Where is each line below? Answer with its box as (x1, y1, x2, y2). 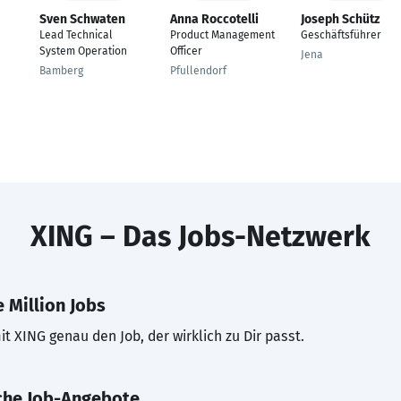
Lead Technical (39, 29, 113, 41)
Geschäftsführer (301, 29, 381, 41)
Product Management (170, 29, 275, 41)
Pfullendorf (170, 64, 226, 77)
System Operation (39, 45, 127, 57)
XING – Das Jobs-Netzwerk (30, 219, 371, 253)
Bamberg (39, 64, 83, 77)
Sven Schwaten (39, 12, 125, 27)
